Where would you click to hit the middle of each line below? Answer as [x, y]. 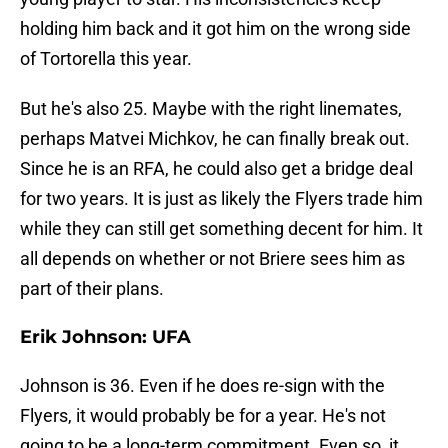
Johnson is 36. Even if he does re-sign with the [202, 386]
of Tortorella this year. [106, 59]
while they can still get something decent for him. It [221, 229]
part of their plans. [92, 289]
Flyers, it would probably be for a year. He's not [203, 416]
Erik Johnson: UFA [105, 337]
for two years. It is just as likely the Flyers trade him [221, 199]
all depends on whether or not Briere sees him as [212, 259]
